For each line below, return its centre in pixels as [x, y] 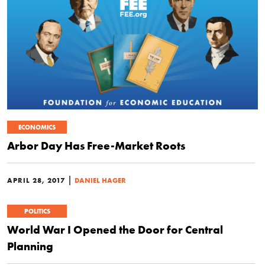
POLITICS [37, 211]
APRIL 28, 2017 [36, 180]
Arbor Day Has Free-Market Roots [96, 146]
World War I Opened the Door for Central [115, 230]
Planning [30, 246]
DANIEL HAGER [100, 180]
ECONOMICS [37, 127]
